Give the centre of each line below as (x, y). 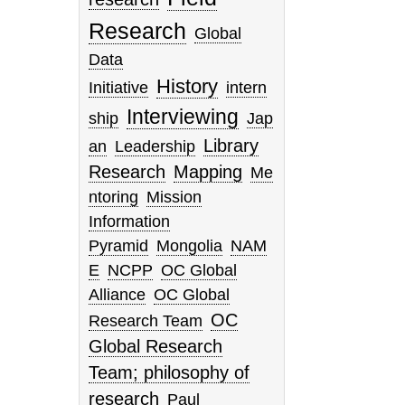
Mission (174, 198)
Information (130, 222)
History (188, 87)
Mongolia (190, 246)
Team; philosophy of (170, 373)
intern (247, 88)
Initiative (119, 88)
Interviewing (183, 117)
